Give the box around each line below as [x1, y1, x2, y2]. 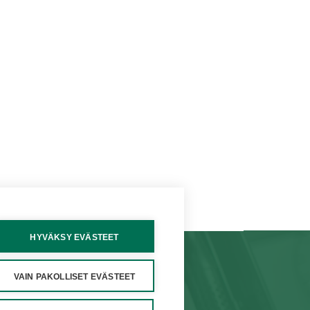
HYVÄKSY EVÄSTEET [30, 232, 119, 242]
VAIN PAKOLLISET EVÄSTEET [13, 272, 136, 282]
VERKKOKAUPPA [54, 272, 125, 285]
